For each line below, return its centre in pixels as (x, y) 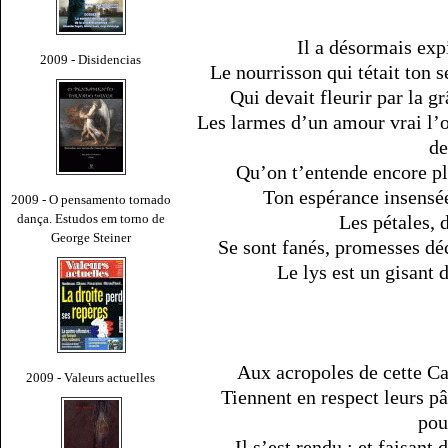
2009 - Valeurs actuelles (91, 377)
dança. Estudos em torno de (91, 218)
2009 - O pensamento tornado (91, 199)
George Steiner (91, 237)
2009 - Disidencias (91, 59)
